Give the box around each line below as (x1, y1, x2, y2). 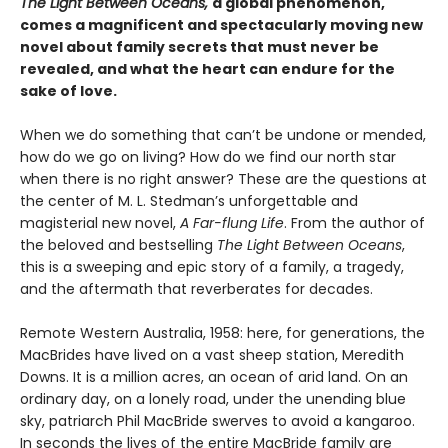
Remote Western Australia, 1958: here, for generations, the (20, 323, 425, 343)
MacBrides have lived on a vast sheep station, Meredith (20, 345, 404, 365)
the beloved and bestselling (20, 235, 217, 255)
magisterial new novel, (20, 213, 180, 233)
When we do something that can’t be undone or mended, (20, 125, 426, 145)
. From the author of (284, 213, 425, 233)
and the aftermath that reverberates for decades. (20, 279, 373, 299)
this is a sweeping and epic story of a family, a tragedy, (20, 257, 404, 277)
